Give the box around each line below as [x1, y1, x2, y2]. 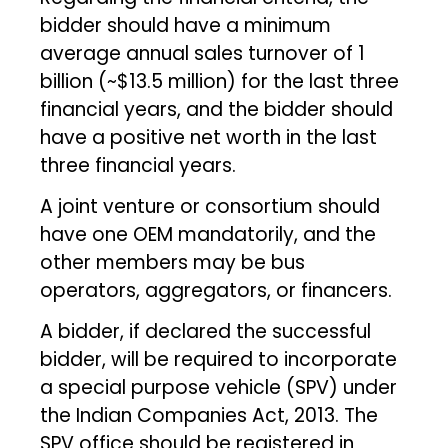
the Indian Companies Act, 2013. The [40, 401, 379, 429]
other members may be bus [40, 248, 306, 276]
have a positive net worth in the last [40, 123, 378, 151]
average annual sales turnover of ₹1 [40, 39, 366, 67]
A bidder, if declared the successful [40, 317, 372, 345]
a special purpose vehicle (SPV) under [40, 373, 398, 401]
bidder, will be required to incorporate [40, 345, 398, 373]
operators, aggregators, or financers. [40, 276, 393, 304]
